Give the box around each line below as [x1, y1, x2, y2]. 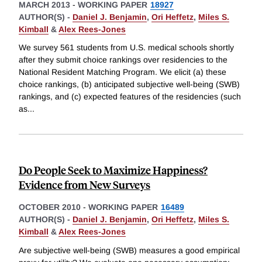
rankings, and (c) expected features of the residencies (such [19, 92, 241, 102]
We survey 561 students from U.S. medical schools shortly [19, 43, 234, 53]
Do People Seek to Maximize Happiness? [19, 163, 208, 178]
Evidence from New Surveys [19, 177, 150, 192]
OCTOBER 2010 [19, 202, 81, 212]
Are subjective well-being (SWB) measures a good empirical [19, 246, 240, 256]
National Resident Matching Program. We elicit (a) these [19, 67, 226, 77]
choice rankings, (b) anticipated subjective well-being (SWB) [19, 80, 240, 89]
